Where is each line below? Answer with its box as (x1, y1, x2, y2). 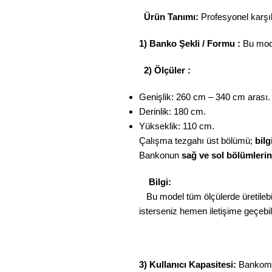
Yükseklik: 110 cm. (139, 121, 214, 131)
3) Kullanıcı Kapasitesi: (139, 259, 239, 270)
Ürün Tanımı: (144, 12, 199, 22)
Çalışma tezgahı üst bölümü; (139, 135, 255, 146)
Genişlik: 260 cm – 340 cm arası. (139, 92, 270, 102)
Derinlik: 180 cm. (139, 106, 206, 117)
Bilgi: (139, 177, 171, 187)
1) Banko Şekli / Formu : (139, 38, 243, 49)
